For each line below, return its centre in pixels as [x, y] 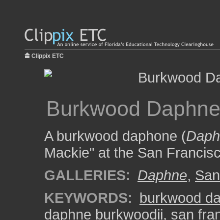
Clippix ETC [48, 56]
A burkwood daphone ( [115, 136]
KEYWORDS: [88, 198]
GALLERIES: [87, 175]
